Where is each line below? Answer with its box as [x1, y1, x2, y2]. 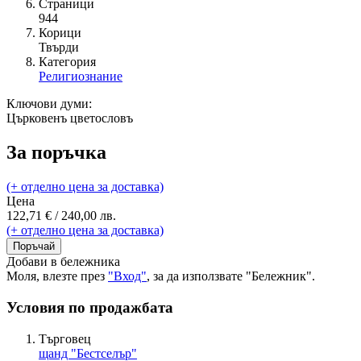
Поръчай [13, 240, 55, 253]
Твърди [39, 40, 79, 55]
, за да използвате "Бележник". [147, 269, 315, 284]
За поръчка [6, 142, 106, 164]
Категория [39, 55, 96, 69]
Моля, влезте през [6, 269, 108, 284]
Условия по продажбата [6, 298, 173, 316]
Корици [39, 26, 81, 40]
